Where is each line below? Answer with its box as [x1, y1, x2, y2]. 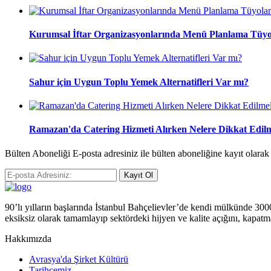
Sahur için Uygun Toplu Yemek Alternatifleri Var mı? [29, 76, 249, 87]
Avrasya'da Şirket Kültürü [29, 253, 128, 264]
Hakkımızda [5, 233, 51, 244]
